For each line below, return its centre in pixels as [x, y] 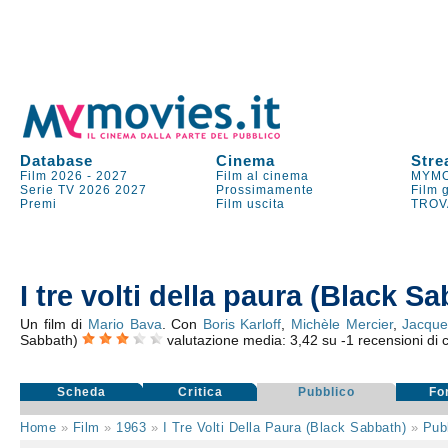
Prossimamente [265, 190]
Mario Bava [124, 324]
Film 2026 [52, 176]
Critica [200, 392]
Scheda [82, 392]
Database [57, 160]
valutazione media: [229, 340]
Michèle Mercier [342, 324]
